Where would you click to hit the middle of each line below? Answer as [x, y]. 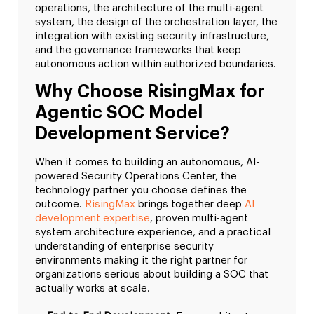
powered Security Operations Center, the [136, 177]
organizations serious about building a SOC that [152, 275]
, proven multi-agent [199, 219]
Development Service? [132, 134]
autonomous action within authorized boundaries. [156, 64]
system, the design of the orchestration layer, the [156, 22]
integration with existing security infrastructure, [152, 36]
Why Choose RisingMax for [150, 92]
